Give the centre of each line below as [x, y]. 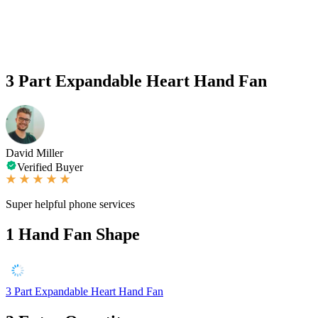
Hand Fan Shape [79, 234]
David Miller [34, 153]
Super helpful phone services [70, 204]
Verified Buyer [50, 167]
